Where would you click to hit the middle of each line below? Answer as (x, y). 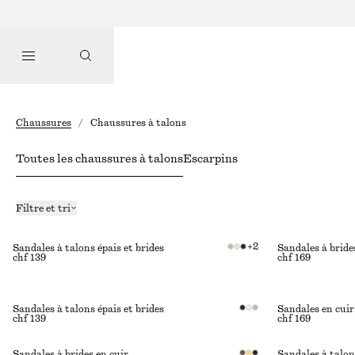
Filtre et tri (43, 208)
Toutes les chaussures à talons (99, 159)
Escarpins (210, 159)
